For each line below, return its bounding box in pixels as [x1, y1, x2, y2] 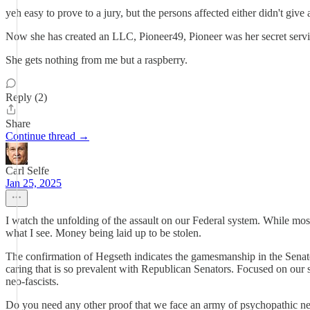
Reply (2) [6, 91, 47, 103]
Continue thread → [6, 130, 89, 142]
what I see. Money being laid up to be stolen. [6, 227, 201, 239]
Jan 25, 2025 [6, 177, 62, 189]
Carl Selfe [6, 165, 49, 176]
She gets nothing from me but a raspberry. [6, 54, 188, 66]
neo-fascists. [6, 275, 59, 287]
